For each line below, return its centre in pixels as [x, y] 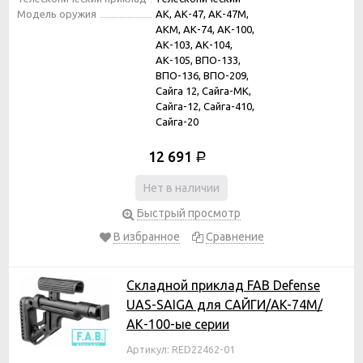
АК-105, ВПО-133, [198, 60]
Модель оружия [57, 13]
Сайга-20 [177, 121]
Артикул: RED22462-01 [181, 349]
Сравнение [235, 236]
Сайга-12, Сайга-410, [205, 106]
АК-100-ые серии [178, 324]
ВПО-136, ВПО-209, [202, 75]
